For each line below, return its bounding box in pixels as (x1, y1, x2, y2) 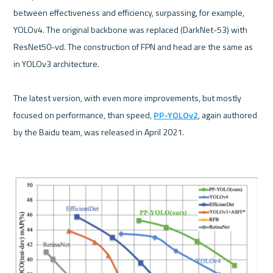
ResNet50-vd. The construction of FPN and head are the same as (13, 40, 253, 53)
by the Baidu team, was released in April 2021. (13, 125, 185, 138)
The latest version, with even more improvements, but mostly (13, 91, 242, 104)
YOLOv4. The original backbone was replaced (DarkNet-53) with (13, 23, 248, 36)
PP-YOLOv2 (154, 108, 199, 121)
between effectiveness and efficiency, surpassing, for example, (13, 5, 245, 19)
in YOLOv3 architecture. (13, 57, 100, 70)
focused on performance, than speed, (13, 108, 154, 121)
